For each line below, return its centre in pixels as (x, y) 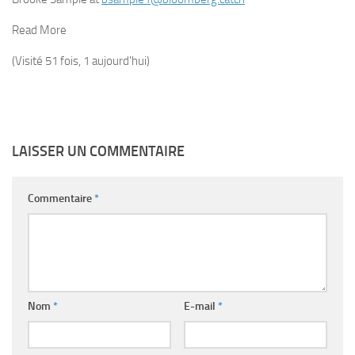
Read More (39, 31)
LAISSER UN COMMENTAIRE (98, 152)
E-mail (200, 307)
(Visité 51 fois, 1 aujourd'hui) (81, 61)
